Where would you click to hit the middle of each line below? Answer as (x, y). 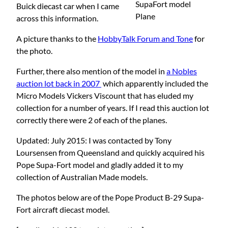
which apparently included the (155, 83)
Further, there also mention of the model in (91, 71)
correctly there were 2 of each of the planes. (92, 120)
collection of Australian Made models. (82, 177)
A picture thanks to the (57, 38)
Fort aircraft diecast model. (63, 209)
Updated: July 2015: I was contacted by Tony (94, 140)
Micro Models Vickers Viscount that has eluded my (105, 95)
